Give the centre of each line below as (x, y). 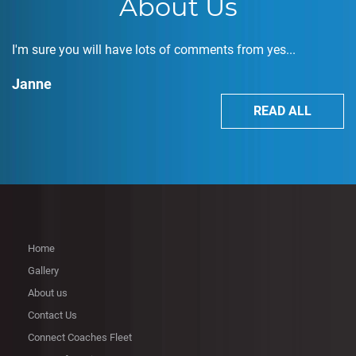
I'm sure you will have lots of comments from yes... (154, 50)
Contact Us (52, 315)
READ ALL (282, 111)
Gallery (43, 271)
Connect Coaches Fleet (80, 338)
